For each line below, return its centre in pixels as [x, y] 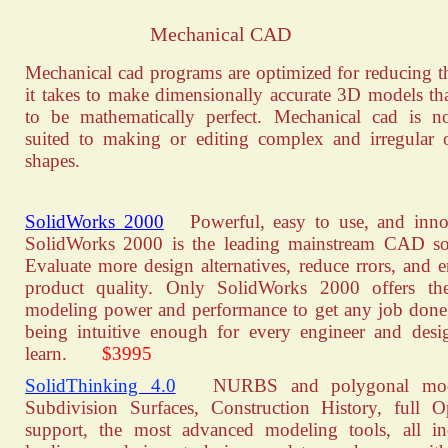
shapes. [52, 160]
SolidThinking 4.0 [100, 385]
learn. [63, 353]
